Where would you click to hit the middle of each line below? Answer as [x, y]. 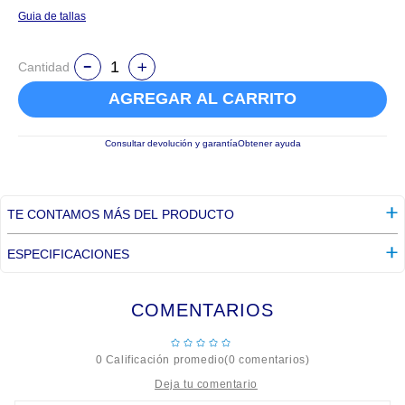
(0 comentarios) [267, 360]
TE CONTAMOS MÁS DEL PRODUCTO [121, 214]
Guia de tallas [52, 16]
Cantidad [44, 67]
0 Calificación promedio [160, 360]
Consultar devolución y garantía [171, 143]
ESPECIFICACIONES [68, 254]
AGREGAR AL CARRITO [202, 99]
